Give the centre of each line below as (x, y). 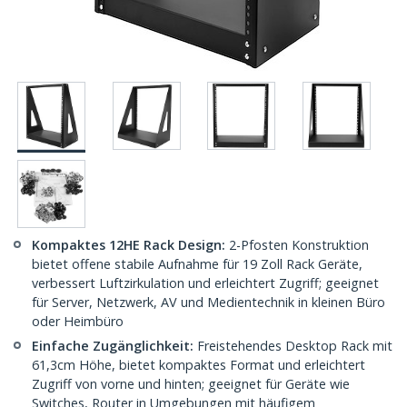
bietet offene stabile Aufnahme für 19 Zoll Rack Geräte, (197, 264)
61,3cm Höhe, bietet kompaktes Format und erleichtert (199, 365)
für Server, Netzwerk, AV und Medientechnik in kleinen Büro (208, 303)
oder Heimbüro (78, 322)
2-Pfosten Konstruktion (297, 245)
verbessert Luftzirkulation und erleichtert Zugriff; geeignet (205, 283)
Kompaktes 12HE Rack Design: (129, 245)
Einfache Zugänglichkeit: (113, 346)
